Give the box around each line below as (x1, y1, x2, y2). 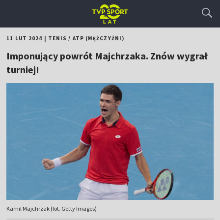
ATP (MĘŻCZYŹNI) (72, 35, 125, 42)
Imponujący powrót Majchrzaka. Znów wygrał (6, 50, 208, 62)
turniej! (6, 63, 40, 76)
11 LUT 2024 (6, 35, 43, 42)
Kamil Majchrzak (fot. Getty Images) (6, 205, 97, 213)
